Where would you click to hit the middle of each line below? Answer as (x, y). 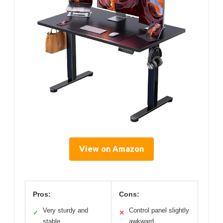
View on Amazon (111, 149)
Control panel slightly (159, 210)
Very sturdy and (65, 210)
